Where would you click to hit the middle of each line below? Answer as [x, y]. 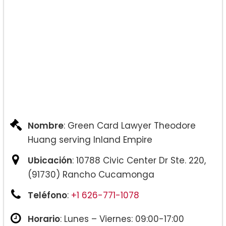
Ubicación [50, 160]
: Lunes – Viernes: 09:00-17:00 [122, 219]
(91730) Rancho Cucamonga [91, 174]
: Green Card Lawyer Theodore [130, 125]
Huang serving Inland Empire [90, 139]
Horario [44, 219]
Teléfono [47, 195]
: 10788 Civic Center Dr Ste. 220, [139, 160]
